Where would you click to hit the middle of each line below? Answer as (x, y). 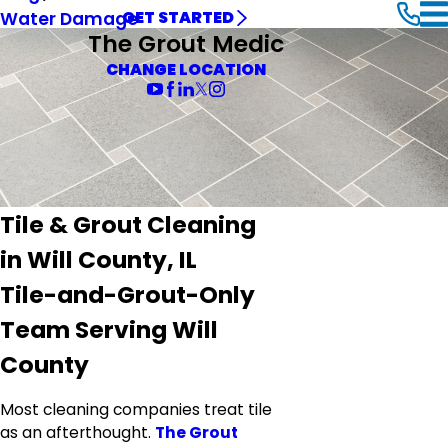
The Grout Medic (185, 44)
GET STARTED (178, 18)
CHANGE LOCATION (185, 70)
